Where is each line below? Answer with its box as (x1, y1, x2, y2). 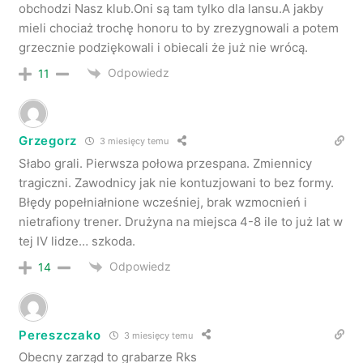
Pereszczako (19, 327, 102, 343)
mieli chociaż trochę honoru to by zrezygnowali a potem (19, 19, 340, 36)
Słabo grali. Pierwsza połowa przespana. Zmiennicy (19, 155, 313, 171)
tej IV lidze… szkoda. (19, 233, 136, 249)
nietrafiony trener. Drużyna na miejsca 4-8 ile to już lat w (19, 213, 344, 229)
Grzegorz (19, 133, 77, 149)
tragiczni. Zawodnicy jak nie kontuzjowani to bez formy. (19, 174, 335, 190)
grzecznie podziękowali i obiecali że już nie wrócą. (19, 39, 309, 55)
